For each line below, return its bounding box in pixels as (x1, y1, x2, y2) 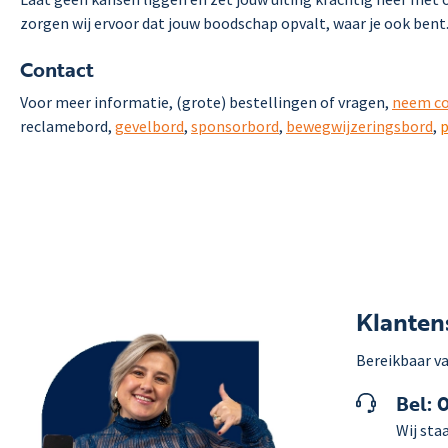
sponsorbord (191, 115, 279, 136)
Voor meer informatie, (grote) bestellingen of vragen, (20, 91, 389, 112)
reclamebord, (20, 115, 115, 136)
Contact (20, 53, 94, 84)
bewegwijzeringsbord (286, 115, 433, 136)
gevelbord (115, 115, 184, 136)
